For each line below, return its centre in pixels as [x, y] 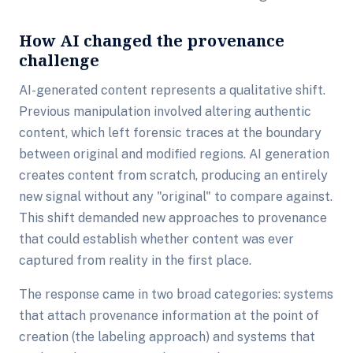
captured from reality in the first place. [135, 260]
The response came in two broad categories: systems [176, 294]
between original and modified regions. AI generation [174, 154]
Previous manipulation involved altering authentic [165, 111]
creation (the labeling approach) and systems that [167, 337]
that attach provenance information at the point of [169, 316]
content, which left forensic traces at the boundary [170, 133]
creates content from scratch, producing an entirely [173, 175]
